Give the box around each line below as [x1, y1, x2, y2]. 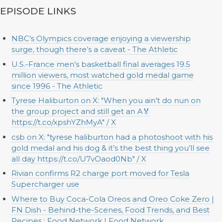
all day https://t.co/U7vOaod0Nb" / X [11, 154, 146, 164]
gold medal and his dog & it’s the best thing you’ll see [11, 143, 210, 153]
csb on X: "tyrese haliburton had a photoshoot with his [11, 132, 213, 142]
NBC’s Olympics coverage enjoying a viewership [11, 34, 191, 44]
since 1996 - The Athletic [11, 81, 103, 91]
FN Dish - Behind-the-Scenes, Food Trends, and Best [11, 205, 210, 215]
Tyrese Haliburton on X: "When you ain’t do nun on [11, 96, 201, 106]
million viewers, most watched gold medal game [11, 70, 194, 80]
